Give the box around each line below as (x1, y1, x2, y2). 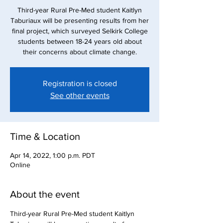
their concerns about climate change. (22, 48, 137, 56)
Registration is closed (42, 79, 117, 88)
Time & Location (10, 131, 80, 142)
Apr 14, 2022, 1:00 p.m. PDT (10, 151, 95, 159)
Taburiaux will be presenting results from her (10, 16, 149, 24)
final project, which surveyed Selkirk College (11, 27, 148, 35)
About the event (10, 189, 80, 200)
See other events (50, 91, 110, 100)
